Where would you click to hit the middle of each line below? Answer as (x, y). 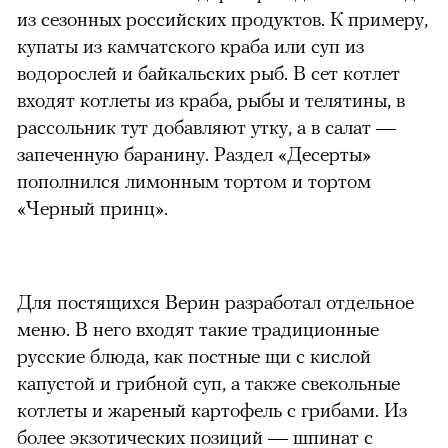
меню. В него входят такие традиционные (198, 328)
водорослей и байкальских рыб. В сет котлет (208, 72)
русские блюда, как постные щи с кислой (194, 355)
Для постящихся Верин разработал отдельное (215, 301)
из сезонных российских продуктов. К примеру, (222, 18)
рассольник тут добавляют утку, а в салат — (206, 126)
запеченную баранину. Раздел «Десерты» (194, 153)
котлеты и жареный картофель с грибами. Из (212, 409)
